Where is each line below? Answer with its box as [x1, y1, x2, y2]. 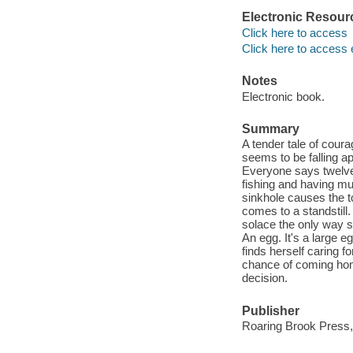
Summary [241, 121, 299, 136]
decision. [241, 271, 288, 285]
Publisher [241, 303, 299, 318]
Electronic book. [241, 89, 325, 103]
